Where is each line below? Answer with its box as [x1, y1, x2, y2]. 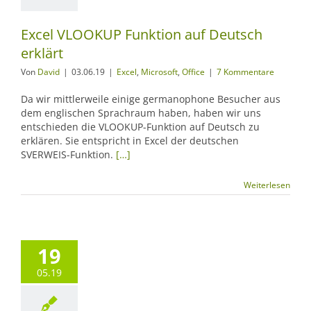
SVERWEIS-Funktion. [21, 148, 116, 161]
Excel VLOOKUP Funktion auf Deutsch [21, 25, 262, 44]
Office [182, 66, 205, 78]
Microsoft [141, 66, 178, 78]
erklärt [21, 44, 63, 62]
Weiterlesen [244, 179, 290, 191]
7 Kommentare [217, 66, 274, 78]
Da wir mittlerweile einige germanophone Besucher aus [21, 92, 280, 106]
